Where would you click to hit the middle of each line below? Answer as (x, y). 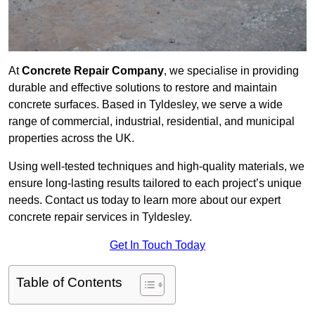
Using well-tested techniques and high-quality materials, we (156, 167)
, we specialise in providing (231, 71)
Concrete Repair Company (93, 71)
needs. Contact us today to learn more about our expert (144, 200)
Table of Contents (69, 283)
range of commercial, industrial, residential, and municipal (152, 122)
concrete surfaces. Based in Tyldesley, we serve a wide (146, 105)
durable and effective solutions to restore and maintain (143, 88)
